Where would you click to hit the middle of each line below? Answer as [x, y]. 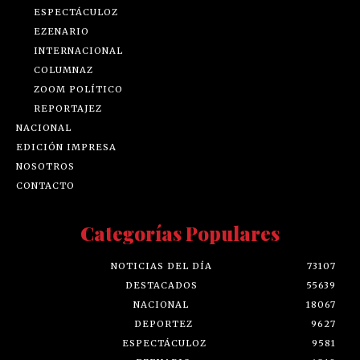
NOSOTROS [45, 166]
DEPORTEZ [164, 323]
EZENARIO [61, 31]
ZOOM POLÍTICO [78, 89]
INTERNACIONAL [78, 50]
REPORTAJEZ [68, 108]
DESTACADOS [161, 285]
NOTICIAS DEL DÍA [162, 266]
